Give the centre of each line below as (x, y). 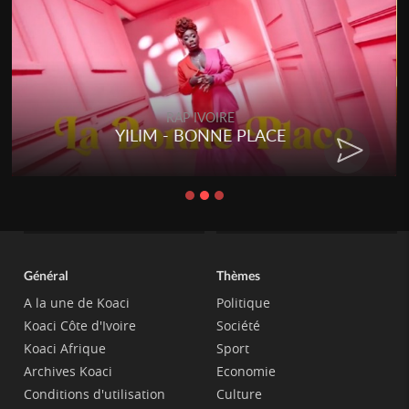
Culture (239, 393)
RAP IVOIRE (201, 118)
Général (47, 275)
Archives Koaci (68, 371)
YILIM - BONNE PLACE (201, 136)
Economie (246, 371)
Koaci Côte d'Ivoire (80, 325)
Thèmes (238, 275)
